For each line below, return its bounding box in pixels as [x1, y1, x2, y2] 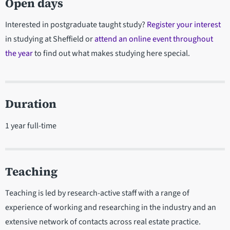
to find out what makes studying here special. [33, 48, 190, 60]
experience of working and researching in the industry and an [5, 202, 216, 214]
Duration [5, 96, 56, 112]
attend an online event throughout [94, 33, 213, 45]
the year [5, 48, 33, 60]
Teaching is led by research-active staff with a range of [5, 187, 189, 199]
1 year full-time [5, 120, 56, 132]
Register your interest [147, 19, 221, 31]
